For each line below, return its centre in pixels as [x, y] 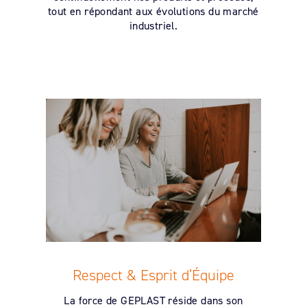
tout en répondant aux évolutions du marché [153, 12]
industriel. [153, 26]
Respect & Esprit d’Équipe [153, 275]
